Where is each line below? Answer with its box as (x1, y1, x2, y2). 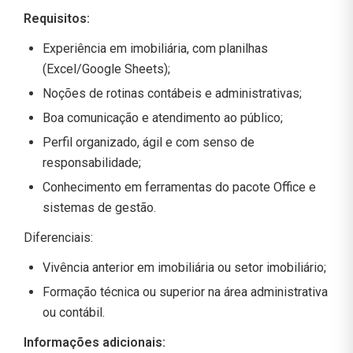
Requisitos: (24, 10, 90, 26)
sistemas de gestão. (43, 199, 156, 215)
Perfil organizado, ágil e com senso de (43, 134, 255, 150)
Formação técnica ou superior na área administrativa (43, 284, 328, 299)
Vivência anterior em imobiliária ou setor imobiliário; (43, 259, 326, 275)
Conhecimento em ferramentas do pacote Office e (43, 179, 316, 195)
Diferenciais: (24, 229, 96, 245)
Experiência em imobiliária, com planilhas (43, 40, 268, 56)
